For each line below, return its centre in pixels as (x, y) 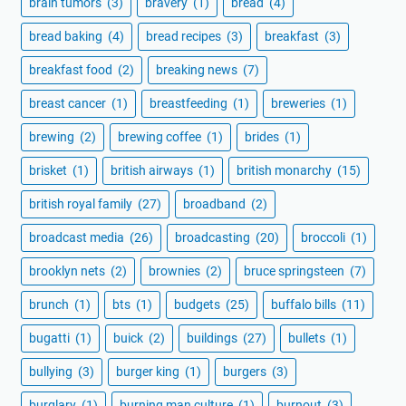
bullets (308, 338)
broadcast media (78, 238)
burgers (246, 372)
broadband (216, 204)
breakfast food (72, 70)
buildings (213, 338)
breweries (300, 104)
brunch (50, 305)
